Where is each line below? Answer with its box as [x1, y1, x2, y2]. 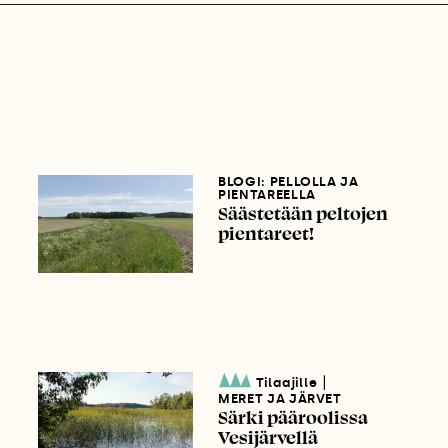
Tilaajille [255, 374, 318, 390]
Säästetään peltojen [218, 202, 389, 225]
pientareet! [218, 222, 315, 245]
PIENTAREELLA [218, 187, 316, 203]
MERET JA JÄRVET [218, 390, 342, 406]
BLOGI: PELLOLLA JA [218, 174, 359, 190]
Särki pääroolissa [218, 405, 369, 428]
